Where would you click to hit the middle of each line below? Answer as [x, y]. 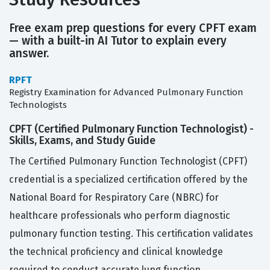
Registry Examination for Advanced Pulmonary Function [126, 93]
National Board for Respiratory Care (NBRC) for [114, 198]
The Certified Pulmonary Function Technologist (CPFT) [128, 162]
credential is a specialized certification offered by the [128, 180]
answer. [29, 54]
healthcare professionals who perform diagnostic [120, 216]
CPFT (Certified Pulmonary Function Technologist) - [131, 129]
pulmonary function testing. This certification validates [131, 234]
